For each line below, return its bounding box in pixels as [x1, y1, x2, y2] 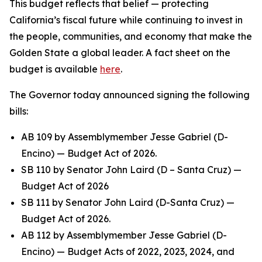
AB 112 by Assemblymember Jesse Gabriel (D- [21, 229, 227, 242]
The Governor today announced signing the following [9, 89, 250, 101]
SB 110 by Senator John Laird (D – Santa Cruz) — [21, 164, 242, 176]
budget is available [9, 63, 100, 75]
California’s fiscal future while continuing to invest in [9, 14, 243, 26]
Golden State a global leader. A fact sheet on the [9, 47, 230, 59]
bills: [9, 105, 28, 118]
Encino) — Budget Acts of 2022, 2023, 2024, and [21, 246, 235, 258]
